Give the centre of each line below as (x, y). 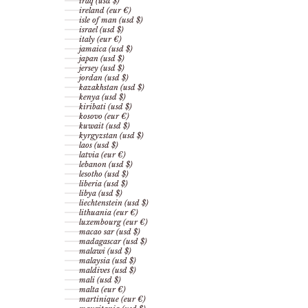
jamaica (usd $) (106, 49)
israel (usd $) (101, 30)
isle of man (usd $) (111, 20)
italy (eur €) (100, 40)
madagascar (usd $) (113, 242)
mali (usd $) (100, 280)
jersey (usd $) (102, 68)
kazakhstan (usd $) (112, 88)
